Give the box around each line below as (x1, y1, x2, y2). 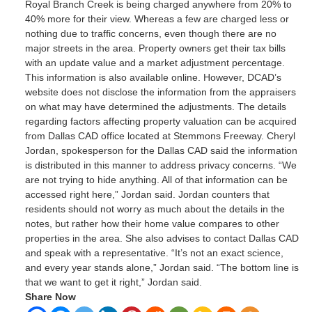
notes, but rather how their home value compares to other (24, 218, 279, 229)
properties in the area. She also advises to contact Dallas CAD (24, 233, 299, 244)
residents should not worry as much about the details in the (24, 203, 285, 214)
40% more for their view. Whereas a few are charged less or (24, 13, 289, 24)
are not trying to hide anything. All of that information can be (24, 174, 288, 185)
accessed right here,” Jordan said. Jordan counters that (24, 189, 270, 200)
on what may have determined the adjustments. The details (24, 101, 286, 112)
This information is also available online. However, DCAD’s (24, 72, 281, 83)
